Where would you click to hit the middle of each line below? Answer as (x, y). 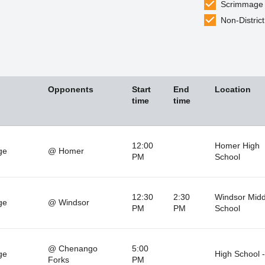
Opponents (70, 89)
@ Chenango (72, 248)
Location (232, 89)
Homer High (237, 145)
